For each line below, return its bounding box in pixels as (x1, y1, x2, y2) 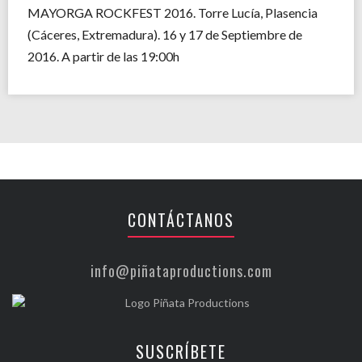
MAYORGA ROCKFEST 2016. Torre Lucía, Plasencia (27, 5, 318, 20)
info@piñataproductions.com (90, 260, 272, 281)
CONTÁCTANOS (128, 208, 234, 232)
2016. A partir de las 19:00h (27, 48, 179, 64)
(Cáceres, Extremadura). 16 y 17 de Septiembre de (27, 27, 302, 42)
